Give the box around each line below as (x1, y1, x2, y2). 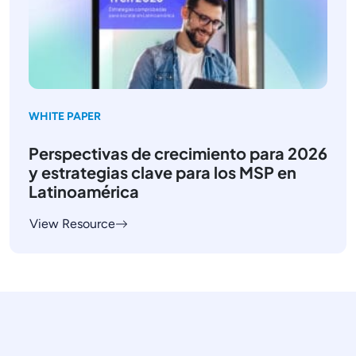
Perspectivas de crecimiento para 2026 (29, 142, 327, 163)
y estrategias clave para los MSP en (29, 161, 296, 182)
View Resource (29, 215, 115, 231)
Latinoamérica (29, 180, 139, 201)
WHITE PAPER (29, 109, 101, 123)
